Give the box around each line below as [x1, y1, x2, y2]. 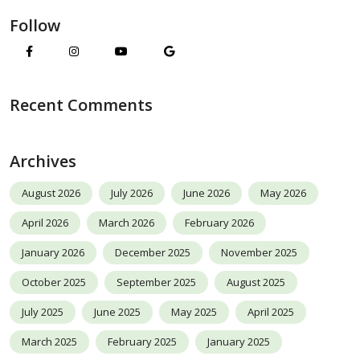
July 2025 [22, 305, 63, 320]
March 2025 [22, 334, 77, 350]
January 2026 [22, 245, 84, 260]
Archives [10, 150, 76, 173]
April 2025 [247, 305, 294, 320]
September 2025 [117, 275, 196, 290]
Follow [10, 14, 60, 37]
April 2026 [22, 215, 68, 231]
